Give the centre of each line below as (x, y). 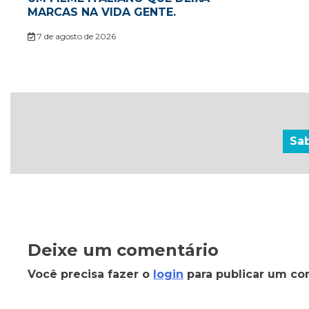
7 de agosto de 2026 (75, 37)
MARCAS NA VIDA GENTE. (102, 12)
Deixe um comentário (123, 250)
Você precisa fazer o (90, 275)
